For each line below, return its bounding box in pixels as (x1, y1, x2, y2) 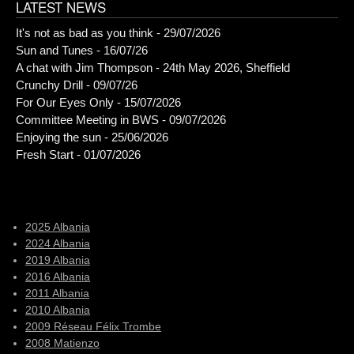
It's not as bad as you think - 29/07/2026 (16, 26, 220, 40)
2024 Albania (25, 237, 90, 250)
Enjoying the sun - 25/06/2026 (16, 130, 168, 144)
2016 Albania (25, 270, 90, 283)
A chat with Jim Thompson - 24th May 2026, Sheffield (16, 61, 290, 74)
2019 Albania (25, 254, 90, 266)
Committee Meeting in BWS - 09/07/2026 (16, 113, 226, 126)
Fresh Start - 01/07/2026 (16, 148, 141, 161)
